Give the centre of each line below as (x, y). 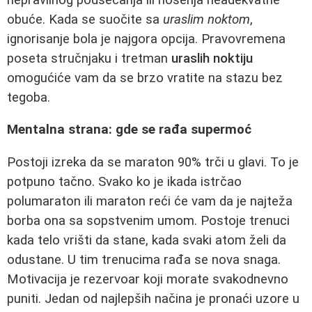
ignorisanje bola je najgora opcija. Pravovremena (146, 39)
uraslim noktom (206, 19)
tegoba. (29, 97)
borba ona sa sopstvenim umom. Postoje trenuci (148, 220)
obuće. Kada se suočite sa (85, 19)
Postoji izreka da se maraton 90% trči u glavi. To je (153, 162)
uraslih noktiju (212, 58)
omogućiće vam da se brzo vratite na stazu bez (145, 78)
